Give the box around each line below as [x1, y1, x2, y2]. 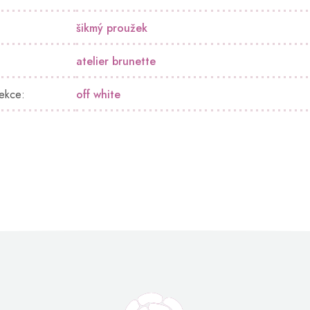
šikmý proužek [76, 19, 147, 36]
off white [76, 86, 120, 102]
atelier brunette [76, 53, 156, 69]
